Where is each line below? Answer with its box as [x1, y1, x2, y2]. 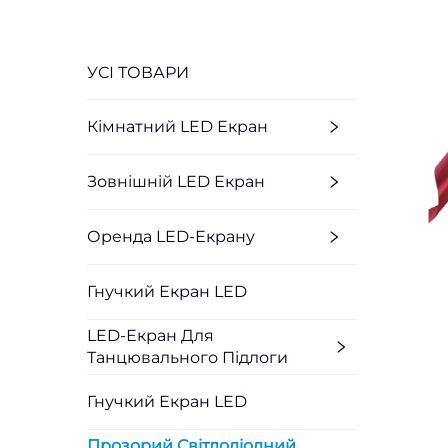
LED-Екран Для [87, 325, 214, 345]
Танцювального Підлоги [87, 347, 288, 367]
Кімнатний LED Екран [87, 116, 268, 136]
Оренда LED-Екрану [87, 226, 255, 246]
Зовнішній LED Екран [87, 171, 265, 191]
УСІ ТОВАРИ [87, 62, 189, 82]
